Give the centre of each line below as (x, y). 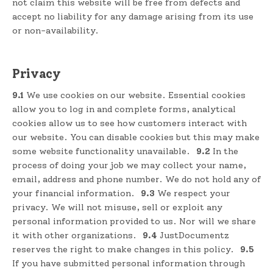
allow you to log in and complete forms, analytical (124, 109)
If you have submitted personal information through (129, 263)
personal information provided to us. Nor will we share (134, 221)
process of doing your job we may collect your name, (129, 165)
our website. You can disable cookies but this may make (136, 137)
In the (224, 151)
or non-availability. (55, 31)
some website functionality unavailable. (102, 151)
